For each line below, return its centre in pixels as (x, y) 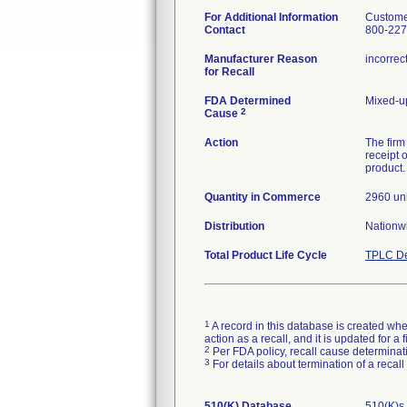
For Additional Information (271, 17)
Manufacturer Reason (261, 59)
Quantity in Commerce (263, 197)
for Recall (229, 72)
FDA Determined (248, 101)
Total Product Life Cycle (266, 255)
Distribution (234, 226)
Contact (225, 30)
